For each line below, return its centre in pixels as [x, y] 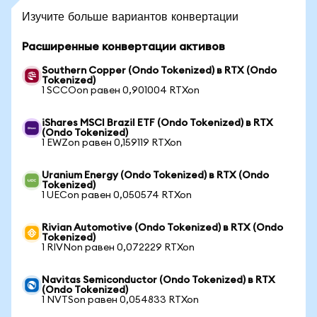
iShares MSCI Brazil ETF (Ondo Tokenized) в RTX [157, 123]
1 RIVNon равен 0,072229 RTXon [118, 248]
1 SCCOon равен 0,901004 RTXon [121, 91]
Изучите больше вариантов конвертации [130, 16]
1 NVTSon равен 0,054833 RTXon [120, 300]
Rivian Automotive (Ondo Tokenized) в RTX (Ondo [162, 228]
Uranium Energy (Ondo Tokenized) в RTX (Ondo [155, 175]
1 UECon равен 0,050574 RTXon [117, 195]
